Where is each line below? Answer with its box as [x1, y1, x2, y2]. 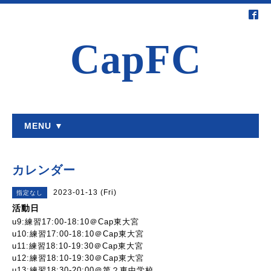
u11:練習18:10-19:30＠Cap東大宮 [12, 241, 143, 250]
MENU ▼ [24, 121, 64, 131]
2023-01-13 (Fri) [53, 188, 117, 197]
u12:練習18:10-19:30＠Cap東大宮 [12, 253, 144, 263]
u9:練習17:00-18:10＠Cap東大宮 [12, 217, 139, 226]
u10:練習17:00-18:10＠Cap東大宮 [12, 229, 144, 238]
